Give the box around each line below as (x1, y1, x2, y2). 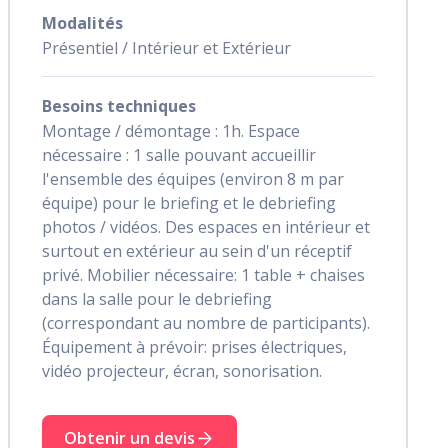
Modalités (42, 12, 123, 34)
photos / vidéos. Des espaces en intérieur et (42, 216, 370, 238)
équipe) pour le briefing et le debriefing (42, 192, 336, 214)
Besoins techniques (42, 95, 196, 117)
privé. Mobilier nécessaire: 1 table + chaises (42, 264, 365, 286)
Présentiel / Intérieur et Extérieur (42, 37, 291, 59)
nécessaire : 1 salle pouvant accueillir (42, 144, 316, 166)
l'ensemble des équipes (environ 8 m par (42, 168, 344, 190)
